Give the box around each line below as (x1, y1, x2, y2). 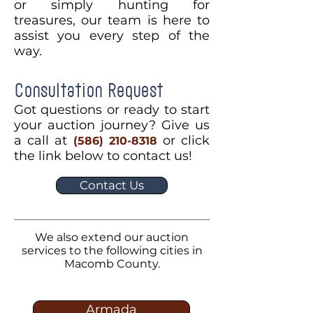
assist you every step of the (14, 28, 210, 43)
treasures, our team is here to (14, 13, 210, 28)
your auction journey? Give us (14, 117, 210, 133)
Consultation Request (14, 82, 163, 100)
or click (156, 133, 210, 148)
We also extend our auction (35, 231, 189, 244)
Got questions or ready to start (14, 102, 210, 117)
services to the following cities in (21, 244, 203, 257)
